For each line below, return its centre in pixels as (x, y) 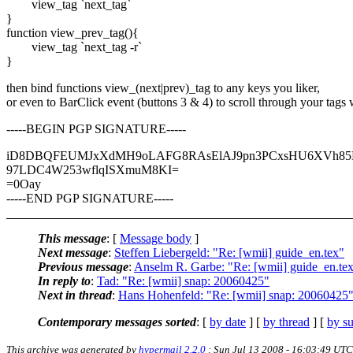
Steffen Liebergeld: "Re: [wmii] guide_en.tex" (229, 252)
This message (72, 238)
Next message (73, 252)
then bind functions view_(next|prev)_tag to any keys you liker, (163, 87)
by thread (286, 321)
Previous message (83, 266)
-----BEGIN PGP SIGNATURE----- (96, 128)
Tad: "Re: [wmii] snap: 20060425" (183, 281)
